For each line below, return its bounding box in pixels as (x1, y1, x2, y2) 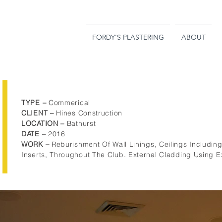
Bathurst (66, 119, 96, 128)
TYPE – (21, 98, 49, 107)
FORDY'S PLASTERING (92, 33, 164, 42)
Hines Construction (56, 109, 122, 117)
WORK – (21, 140, 52, 149)
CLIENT (21, 109, 48, 117)
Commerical (48, 98, 93, 107)
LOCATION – (21, 119, 67, 128)
